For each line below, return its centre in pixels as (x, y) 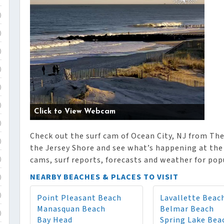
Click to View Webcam (75, 112)
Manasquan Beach (71, 209)
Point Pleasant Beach (79, 198)
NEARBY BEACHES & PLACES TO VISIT (104, 177)
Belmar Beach (187, 209)
